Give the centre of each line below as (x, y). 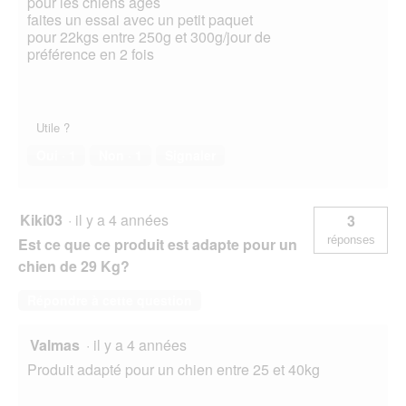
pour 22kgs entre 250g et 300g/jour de (149, 37)
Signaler (190, 155)
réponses (351, 240)
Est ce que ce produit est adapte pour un (158, 245)
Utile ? (53, 128)
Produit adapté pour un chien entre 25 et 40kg (174, 370)
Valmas (55, 345)
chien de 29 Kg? (74, 266)
